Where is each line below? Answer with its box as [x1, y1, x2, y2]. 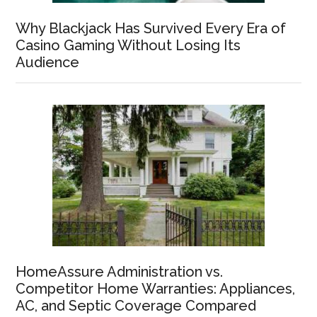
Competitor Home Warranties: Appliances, [16, 280, 296, 298]
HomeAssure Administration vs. [16, 263, 224, 281]
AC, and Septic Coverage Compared [16, 297, 257, 315]
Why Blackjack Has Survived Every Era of [16, 20, 287, 38]
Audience [16, 54, 80, 71]
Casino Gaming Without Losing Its [16, 37, 241, 54]
